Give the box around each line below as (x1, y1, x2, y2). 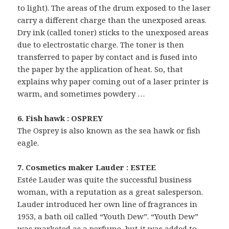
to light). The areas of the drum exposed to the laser (17, 2, 211, 13)
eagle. (17, 137, 39, 148)
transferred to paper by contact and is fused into (17, 51, 198, 62)
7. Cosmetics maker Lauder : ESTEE (17, 162, 156, 172)
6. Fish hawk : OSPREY (17, 112, 103, 123)
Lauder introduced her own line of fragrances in (17, 198, 198, 209)
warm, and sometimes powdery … (17, 88, 145, 99)
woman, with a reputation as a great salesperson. (17, 186, 203, 197)
